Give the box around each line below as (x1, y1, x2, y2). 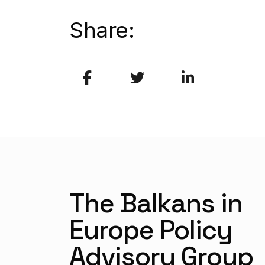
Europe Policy (69, 213, 232, 247)
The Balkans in (69, 186, 243, 221)
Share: (69, 17, 134, 44)
